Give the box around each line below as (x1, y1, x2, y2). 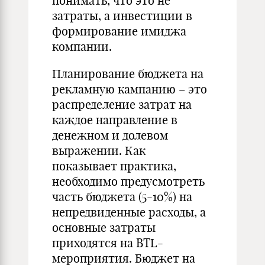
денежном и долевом (52, 128, 168, 143)
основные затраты (52, 220, 156, 235)
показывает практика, (52, 159, 176, 173)
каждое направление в (52, 112, 177, 127)
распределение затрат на (52, 97, 192, 112)
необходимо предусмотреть (52, 174, 205, 189)
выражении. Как (52, 143, 146, 158)
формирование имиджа (52, 24, 186, 38)
